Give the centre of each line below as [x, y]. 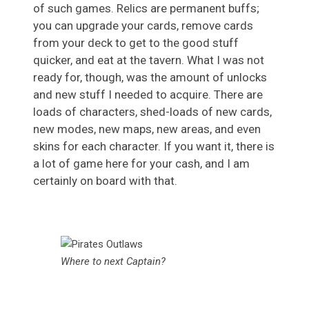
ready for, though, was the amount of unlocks [150, 77]
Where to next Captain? [113, 261]
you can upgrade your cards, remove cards [143, 25]
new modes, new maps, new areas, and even [147, 129]
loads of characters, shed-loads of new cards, [152, 111]
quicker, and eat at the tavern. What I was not [149, 60]
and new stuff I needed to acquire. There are [148, 94]
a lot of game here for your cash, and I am [141, 163]
